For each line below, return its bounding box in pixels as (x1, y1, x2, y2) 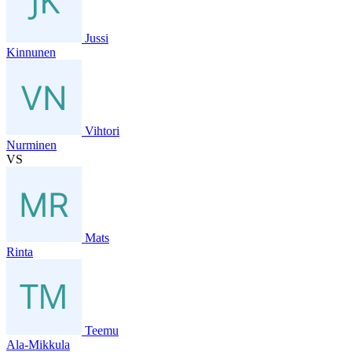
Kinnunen (6, 45, 56, 59)
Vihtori (85, 123, 119, 137)
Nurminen (6, 137, 57, 152)
